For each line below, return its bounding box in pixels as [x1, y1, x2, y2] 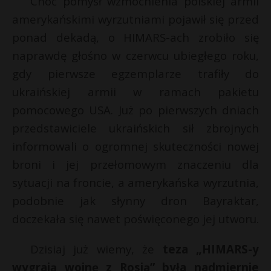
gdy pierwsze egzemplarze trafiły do [12, 66, 259, 82]
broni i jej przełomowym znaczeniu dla [12, 157, 259, 172]
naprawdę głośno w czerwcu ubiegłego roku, [12, 48, 259, 64]
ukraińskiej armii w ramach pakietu [12, 84, 259, 100]
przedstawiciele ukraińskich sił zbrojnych [12, 120, 259, 136]
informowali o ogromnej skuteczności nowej [12, 139, 259, 154]
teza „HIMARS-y [154, 241, 260, 257]
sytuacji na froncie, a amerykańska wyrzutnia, [12, 175, 259, 191]
